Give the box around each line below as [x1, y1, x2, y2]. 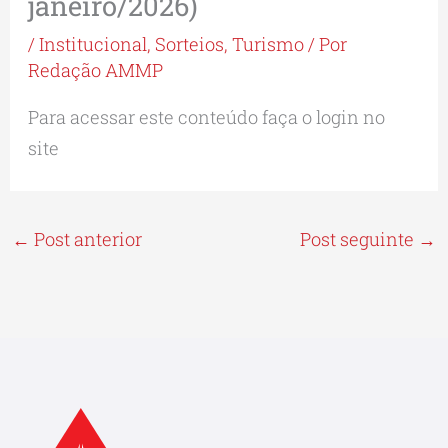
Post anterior [29, 227, 142, 252]
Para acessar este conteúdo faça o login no [28, 104, 386, 129]
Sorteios [155, 32, 225, 57]
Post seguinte [300, 227, 419, 252]
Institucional [39, 32, 148, 57]
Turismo [232, 32, 305, 57]
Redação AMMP [28, 58, 164, 83]
